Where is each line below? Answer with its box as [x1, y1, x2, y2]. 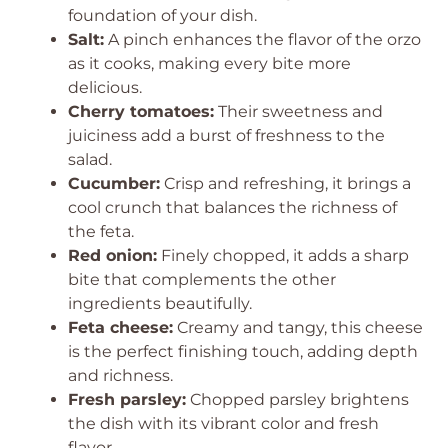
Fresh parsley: [68, 390, 186, 409]
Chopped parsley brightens [186, 390, 409, 409]
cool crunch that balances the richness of [68, 198, 397, 217]
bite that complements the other [68, 270, 336, 289]
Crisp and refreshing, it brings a [160, 174, 411, 193]
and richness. [68, 366, 173, 385]
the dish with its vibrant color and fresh [68, 414, 379, 433]
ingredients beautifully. [68, 294, 252, 313]
